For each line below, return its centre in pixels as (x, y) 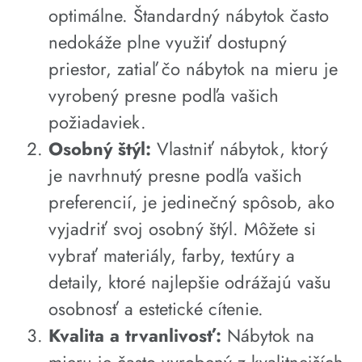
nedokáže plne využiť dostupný (168, 42)
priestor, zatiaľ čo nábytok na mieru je (193, 69)
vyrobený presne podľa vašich (164, 96)
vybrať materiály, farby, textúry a (172, 256)
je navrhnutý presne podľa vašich (175, 176)
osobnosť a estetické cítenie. (156, 309)
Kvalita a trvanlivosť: (135, 336)
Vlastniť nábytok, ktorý (240, 149)
